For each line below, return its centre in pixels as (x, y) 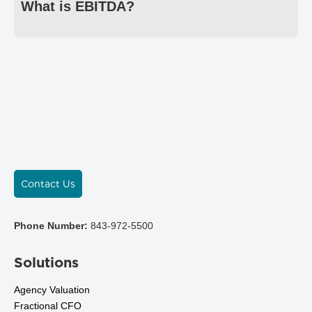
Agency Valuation (52, 290)
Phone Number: (51, 226)
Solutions (46, 263)
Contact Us (48, 184)
